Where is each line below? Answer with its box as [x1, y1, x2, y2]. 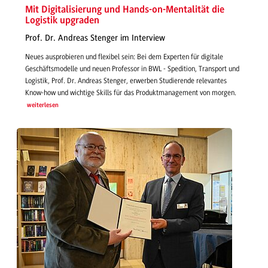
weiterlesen [26, 102, 59, 109]
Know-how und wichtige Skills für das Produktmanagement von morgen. [25, 88, 236, 97]
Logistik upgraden [25, 15, 99, 26]
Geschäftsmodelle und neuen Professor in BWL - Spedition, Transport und [25, 64, 239, 73]
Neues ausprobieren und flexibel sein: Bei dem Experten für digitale [25, 52, 223, 61]
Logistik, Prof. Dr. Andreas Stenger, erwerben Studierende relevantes [25, 76, 227, 85]
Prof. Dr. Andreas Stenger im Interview [25, 33, 165, 44]
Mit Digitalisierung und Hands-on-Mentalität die [25, 4, 224, 15]
